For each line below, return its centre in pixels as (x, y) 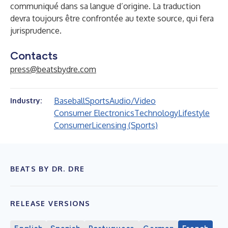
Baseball (69, 101)
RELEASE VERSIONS (50, 203)
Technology (156, 113)
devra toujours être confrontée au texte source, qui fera (112, 18)
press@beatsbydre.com (53, 69)
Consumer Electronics (94, 113)
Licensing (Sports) (125, 125)
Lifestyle (194, 113)
